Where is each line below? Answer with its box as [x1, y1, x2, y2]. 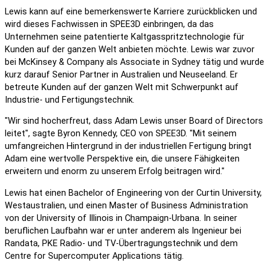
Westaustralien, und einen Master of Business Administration [5, 200, 248, 211]
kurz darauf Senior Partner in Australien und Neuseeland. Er [5, 69, 238, 80]
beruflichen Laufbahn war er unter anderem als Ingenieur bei [5, 225, 241, 236]
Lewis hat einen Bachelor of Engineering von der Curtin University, [5, 187, 262, 198]
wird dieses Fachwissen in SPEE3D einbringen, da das [5, 19, 214, 29]
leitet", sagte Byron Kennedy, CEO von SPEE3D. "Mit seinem [5, 128, 237, 139]
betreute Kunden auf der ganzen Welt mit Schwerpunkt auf [5, 82, 238, 92]
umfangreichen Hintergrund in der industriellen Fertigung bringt [5, 141, 252, 152]
